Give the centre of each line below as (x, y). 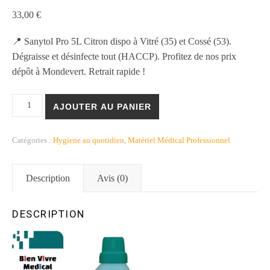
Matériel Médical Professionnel (179, 140)
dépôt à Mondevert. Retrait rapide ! (79, 71)
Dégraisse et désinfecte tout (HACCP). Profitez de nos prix (124, 56)
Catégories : (33, 140)
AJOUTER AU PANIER (102, 107)
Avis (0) (112, 178)
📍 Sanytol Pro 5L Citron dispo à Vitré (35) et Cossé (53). (122, 41)
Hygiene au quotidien (89, 140)
